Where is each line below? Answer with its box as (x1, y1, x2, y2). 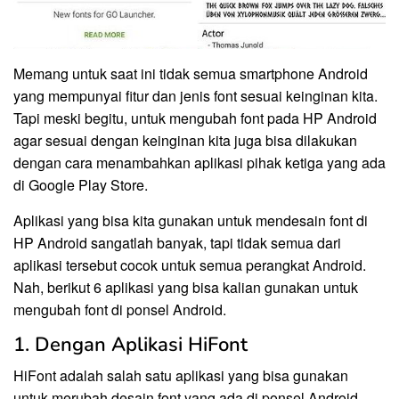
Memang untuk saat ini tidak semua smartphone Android (13, 62, 368, 84)
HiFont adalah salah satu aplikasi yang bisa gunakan (13, 364, 348, 386)
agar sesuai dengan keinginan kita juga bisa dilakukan (13, 129, 357, 151)
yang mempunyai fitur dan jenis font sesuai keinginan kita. (13, 85, 378, 106)
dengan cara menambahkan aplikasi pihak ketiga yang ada (13, 151, 386, 173)
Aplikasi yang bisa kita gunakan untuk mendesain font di (13, 209, 368, 231)
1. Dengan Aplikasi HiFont (13, 330, 248, 358)
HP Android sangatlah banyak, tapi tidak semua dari (13, 232, 341, 253)
